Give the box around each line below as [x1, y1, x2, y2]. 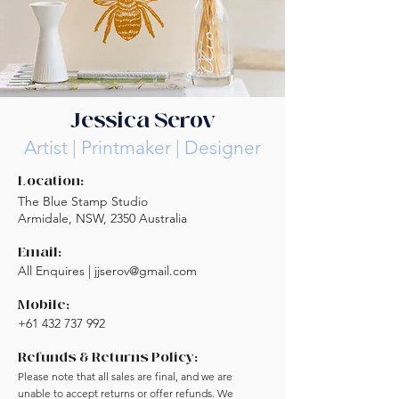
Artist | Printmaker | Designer [24, 136, 261, 159]
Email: [18, 243, 61, 263]
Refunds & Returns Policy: [18, 348, 198, 368]
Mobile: [18, 296, 69, 315]
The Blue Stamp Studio [18, 193, 148, 210]
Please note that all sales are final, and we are [18, 370, 232, 384]
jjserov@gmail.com [94, 263, 197, 280]
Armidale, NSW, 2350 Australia [18, 210, 191, 227]
